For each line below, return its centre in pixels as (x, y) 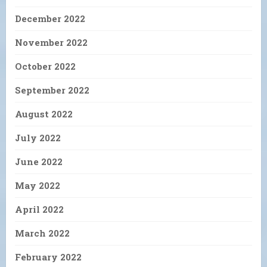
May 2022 (38, 185)
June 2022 (39, 161)
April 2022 (39, 209)
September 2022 (52, 90)
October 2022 (45, 66)
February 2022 (48, 257)
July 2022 (38, 137)
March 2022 (42, 233)
